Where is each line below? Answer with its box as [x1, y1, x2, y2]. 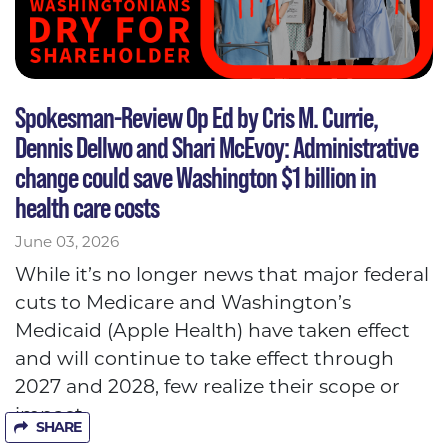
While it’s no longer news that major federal [15, 263, 429, 287]
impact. [15, 403, 92, 427]
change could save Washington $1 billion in [15, 160, 376, 196]
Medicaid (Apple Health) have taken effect [15, 319, 410, 343]
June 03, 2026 [15, 232, 119, 252]
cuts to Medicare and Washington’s [15, 291, 351, 315]
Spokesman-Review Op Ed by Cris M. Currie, [15, 100, 378, 136]
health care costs [15, 190, 159, 226]
